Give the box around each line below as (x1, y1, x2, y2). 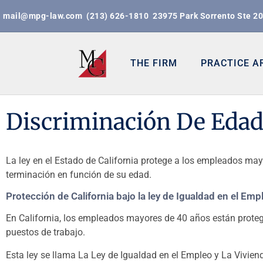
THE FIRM (130, 58, 177, 69)
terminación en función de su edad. (6, 169, 151, 180)
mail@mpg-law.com (3, 11, 82, 21)
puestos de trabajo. (6, 227, 85, 238)
